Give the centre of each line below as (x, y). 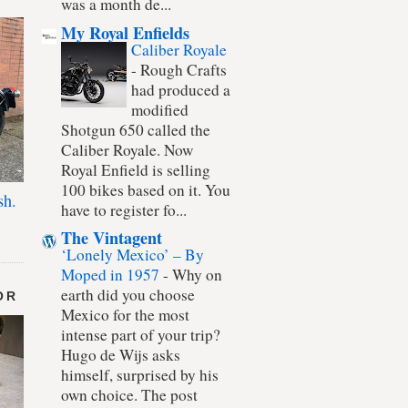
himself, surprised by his (140, 375)
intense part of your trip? (141, 335)
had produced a (181, 89)
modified (160, 109)
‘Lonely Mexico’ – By (133, 255)
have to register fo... (124, 209)
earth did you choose (128, 295)
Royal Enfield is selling (136, 169)
